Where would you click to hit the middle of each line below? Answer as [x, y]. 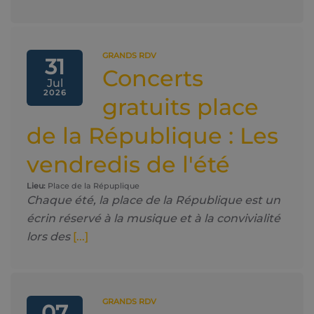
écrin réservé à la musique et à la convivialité [153, 218]
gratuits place [180, 107]
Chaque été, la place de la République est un [153, 200]
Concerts [153, 78]
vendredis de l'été [128, 164]
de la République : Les [152, 136]
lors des [48, 237]
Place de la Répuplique [93, 186]
